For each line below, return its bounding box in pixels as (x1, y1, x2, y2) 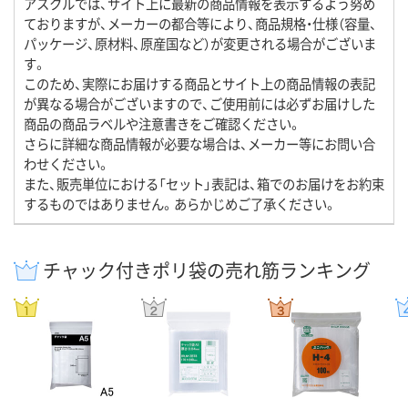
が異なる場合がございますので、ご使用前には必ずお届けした (24, 94, 375, 114)
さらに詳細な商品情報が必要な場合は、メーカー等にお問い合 (24, 134, 375, 154)
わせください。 (24, 154, 110, 174)
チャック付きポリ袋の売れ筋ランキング (43, 257, 371, 284)
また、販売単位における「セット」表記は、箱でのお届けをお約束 (24, 174, 384, 194)
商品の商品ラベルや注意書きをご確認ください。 (24, 114, 301, 134)
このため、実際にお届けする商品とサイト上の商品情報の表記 (24, 74, 375, 94)
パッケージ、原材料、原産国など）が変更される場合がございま (24, 34, 376, 54)
